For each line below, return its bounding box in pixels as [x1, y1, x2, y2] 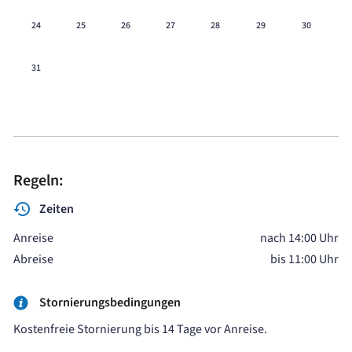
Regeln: [13, 169, 64, 192]
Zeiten [38, 200, 74, 218]
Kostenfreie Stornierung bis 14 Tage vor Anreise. [13, 320, 267, 338]
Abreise [13, 250, 53, 268]
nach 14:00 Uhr [260, 229, 339, 247]
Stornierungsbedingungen [38, 293, 181, 311]
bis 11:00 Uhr [270, 250, 339, 268]
